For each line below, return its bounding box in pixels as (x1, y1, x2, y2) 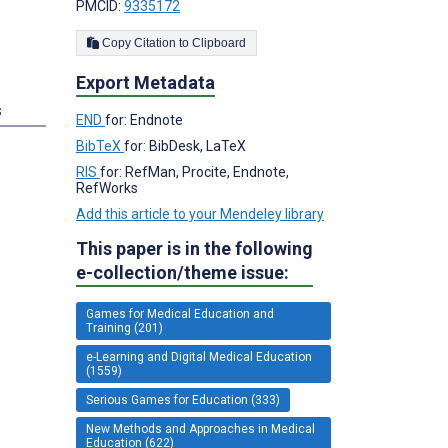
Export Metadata (76, 71, 215, 93)
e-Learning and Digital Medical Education (86, 349, 312, 364)
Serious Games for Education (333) (86, 392, 280, 407)
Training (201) (86, 320, 163, 335)
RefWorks (76, 179, 138, 196)
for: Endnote (105, 111, 183, 128)
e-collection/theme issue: (76, 261, 289, 283)
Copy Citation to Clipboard (192, 35, 246, 50)
